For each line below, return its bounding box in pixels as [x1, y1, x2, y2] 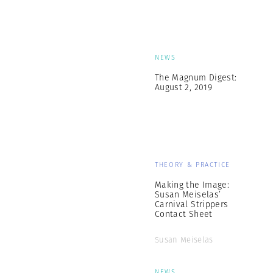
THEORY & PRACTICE [155, 160, 231, 169]
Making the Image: [155, 179, 229, 191]
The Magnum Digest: [155, 71, 237, 83]
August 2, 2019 [155, 81, 212, 93]
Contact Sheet [155, 208, 213, 220]
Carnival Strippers [155, 198, 229, 210]
